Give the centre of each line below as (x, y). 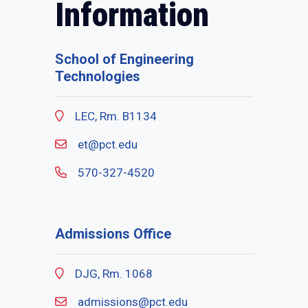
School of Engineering (124, 59)
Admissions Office (113, 234)
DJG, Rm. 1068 (114, 274)
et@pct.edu (108, 144)
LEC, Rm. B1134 (116, 116)
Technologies (98, 76)
